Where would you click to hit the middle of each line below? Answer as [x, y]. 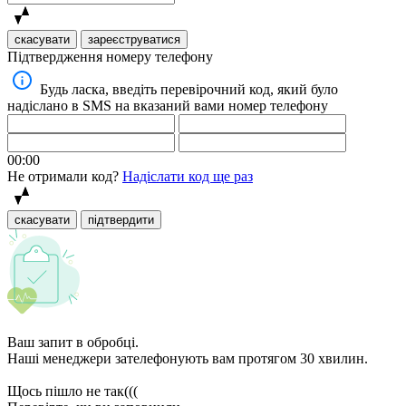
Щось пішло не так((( [72, 391]
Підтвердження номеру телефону [110, 57]
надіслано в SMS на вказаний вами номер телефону [168, 106]
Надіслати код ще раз [188, 177]
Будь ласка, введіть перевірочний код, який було [189, 90]
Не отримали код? [63, 177]
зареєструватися [134, 40]
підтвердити [121, 220]
